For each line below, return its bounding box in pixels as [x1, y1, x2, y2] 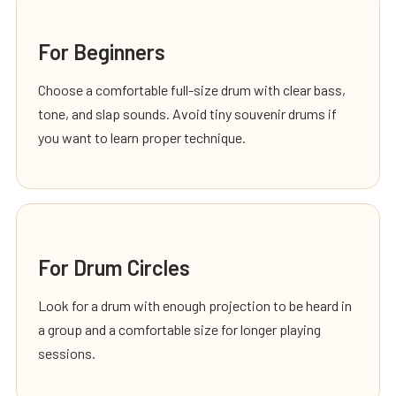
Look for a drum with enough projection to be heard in [38, 296, 352, 314]
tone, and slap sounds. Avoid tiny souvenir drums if [38, 104, 337, 122]
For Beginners [38, 38, 165, 65]
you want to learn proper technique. [38, 128, 246, 146]
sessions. [38, 344, 95, 362]
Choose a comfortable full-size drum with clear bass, [38, 80, 346, 98]
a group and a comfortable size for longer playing [38, 320, 321, 338]
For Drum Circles [38, 254, 190, 280]
